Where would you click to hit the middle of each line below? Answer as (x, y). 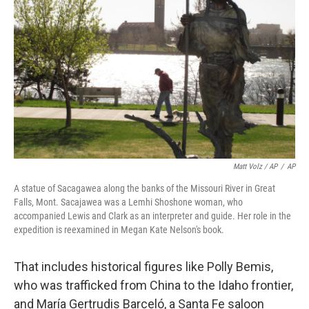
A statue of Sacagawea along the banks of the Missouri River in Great (144, 188)
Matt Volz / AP (255, 167)
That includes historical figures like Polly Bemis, (143, 267)
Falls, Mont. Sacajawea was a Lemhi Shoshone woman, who (128, 202)
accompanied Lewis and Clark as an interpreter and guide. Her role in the (152, 216)
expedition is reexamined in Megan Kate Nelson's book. (119, 230)
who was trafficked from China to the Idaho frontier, (153, 285)
